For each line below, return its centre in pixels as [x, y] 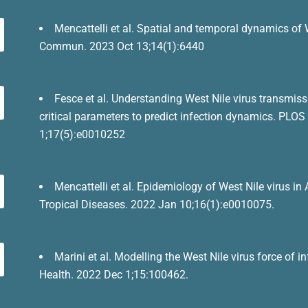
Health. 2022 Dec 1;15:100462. [114, 274]
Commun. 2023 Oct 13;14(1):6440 [122, 46]
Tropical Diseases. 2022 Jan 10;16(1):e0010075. [157, 204]
